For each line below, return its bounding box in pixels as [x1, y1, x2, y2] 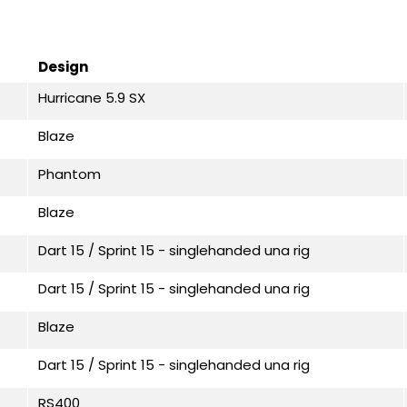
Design [38, 56, 88, 76]
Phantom [38, 164, 101, 184]
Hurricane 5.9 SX [38, 87, 145, 107]
